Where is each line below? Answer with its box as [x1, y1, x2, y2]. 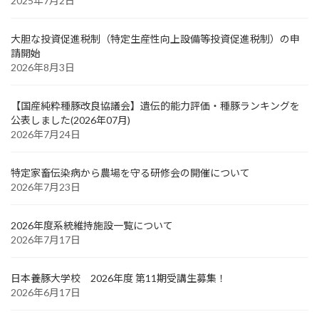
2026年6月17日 [11, 286, 80, 299]
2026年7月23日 [11, 181, 80, 194]
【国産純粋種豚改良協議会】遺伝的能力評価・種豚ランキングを [11, 100, 300, 113]
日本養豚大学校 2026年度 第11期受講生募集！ [11, 272, 226, 285]
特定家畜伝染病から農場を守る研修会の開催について [11, 167, 250, 179]
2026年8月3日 [11, 61, 75, 74]
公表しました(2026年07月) [11, 114, 130, 127]
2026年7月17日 [11, 234, 80, 246]
